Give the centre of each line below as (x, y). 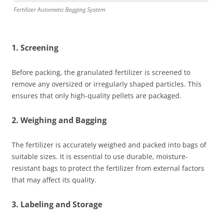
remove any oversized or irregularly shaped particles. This (107, 84)
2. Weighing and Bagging (59, 120)
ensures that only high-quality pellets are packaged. (97, 95)
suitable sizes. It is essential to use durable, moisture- (100, 156)
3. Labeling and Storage (57, 204)
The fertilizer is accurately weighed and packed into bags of (109, 145)
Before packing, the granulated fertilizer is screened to (101, 72)
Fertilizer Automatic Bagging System (59, 9)
